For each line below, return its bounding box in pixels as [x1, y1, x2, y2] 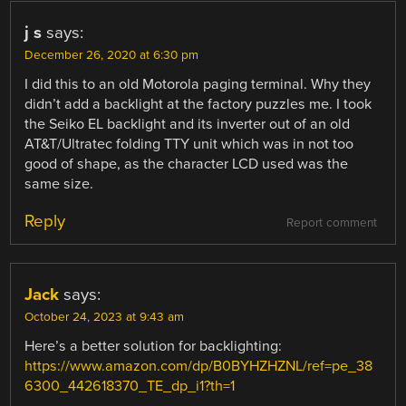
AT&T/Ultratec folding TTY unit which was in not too [24, 134, 354, 153]
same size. [24, 174, 94, 193]
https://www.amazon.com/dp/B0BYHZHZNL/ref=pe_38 [24, 357, 373, 375]
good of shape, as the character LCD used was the [24, 154, 349, 173]
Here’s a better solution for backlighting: [24, 337, 283, 355]
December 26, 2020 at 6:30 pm [24, 47, 199, 63]
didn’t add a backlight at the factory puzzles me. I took [24, 94, 372, 113]
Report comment [285, 216, 377, 230]
